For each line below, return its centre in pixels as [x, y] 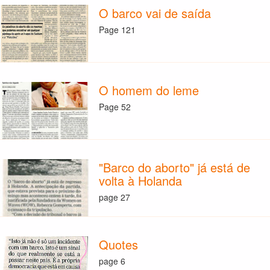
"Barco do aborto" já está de [174, 168]
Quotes [118, 245]
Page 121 [117, 29]
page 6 [112, 261]
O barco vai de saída [155, 13]
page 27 [114, 197]
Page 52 [115, 106]
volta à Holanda [140, 181]
